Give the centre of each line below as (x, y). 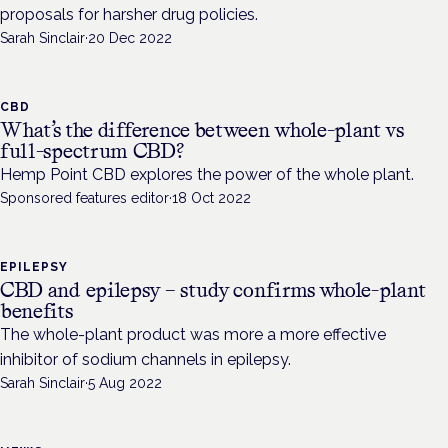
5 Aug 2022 (125, 383)
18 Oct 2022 (211, 198)
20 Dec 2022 (130, 38)
